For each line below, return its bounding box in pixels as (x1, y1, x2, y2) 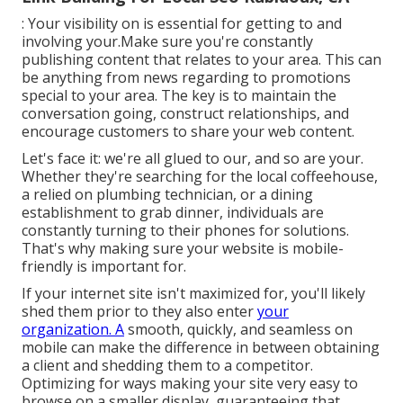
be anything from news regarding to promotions (22, 67, 351, 87)
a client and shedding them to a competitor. (22, 354, 313, 375)
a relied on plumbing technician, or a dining (22, 184, 313, 204)
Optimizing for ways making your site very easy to (22, 372, 358, 393)
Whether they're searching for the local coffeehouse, (22, 166, 378, 186)
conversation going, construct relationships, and (22, 103, 349, 123)
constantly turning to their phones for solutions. (22, 219, 349, 240)
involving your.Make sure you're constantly (22, 31, 313, 51)
